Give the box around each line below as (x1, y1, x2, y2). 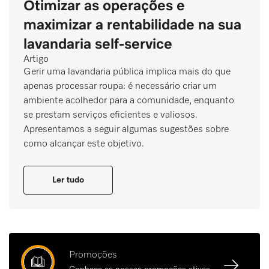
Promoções (69, 250, 117, 260)
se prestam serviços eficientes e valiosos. (23, 110, 198, 120)
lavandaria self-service (23, 37, 172, 52)
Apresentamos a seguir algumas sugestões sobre (23, 124, 229, 134)
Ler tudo (52, 175, 84, 184)
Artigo (23, 54, 49, 64)
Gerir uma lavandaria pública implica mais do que (23, 67, 231, 77)
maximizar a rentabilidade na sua (23, 17, 241, 32)
